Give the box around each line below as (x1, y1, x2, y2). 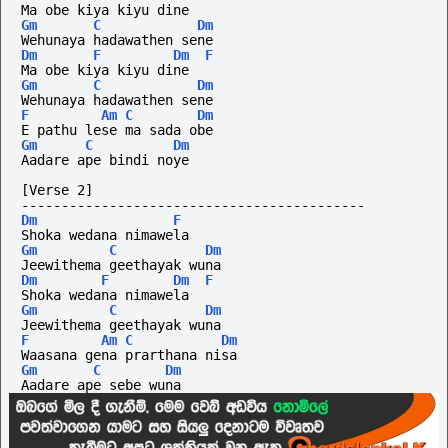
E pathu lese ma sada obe (21, 122, 213, 139)
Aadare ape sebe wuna (21, 377, 181, 394)
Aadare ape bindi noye (21, 152, 189, 169)
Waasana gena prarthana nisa (21, 347, 237, 364)
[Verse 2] (21, 182, 93, 199)
